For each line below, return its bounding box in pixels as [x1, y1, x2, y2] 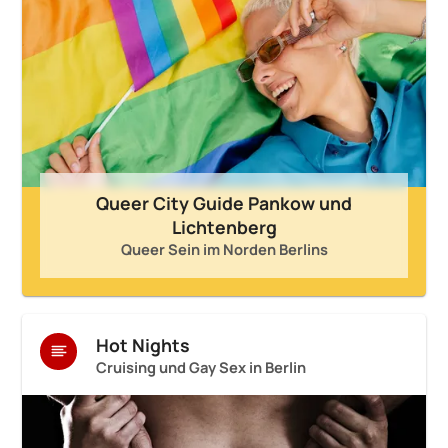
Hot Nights [95, 332, 190, 357]
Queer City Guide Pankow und [96, 191, 352, 216]
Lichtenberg [171, 215, 277, 240]
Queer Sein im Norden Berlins [120, 239, 328, 260]
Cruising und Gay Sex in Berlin [95, 356, 306, 377]
